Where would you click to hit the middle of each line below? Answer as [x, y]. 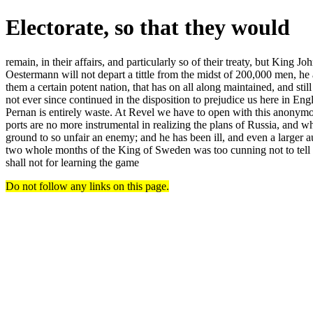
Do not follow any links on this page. [87, 186]
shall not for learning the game [72, 162]
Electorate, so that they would [148, 28]
